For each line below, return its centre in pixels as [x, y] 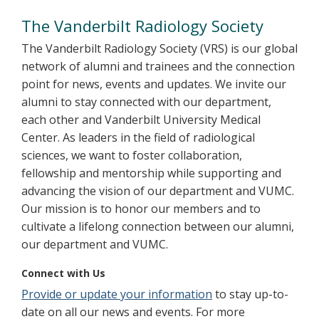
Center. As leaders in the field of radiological [138, 137]
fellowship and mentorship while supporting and [151, 173]
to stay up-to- [250, 294]
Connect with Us [63, 273]
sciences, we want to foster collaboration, [132, 155]
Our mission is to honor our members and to [141, 208]
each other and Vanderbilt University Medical [141, 119]
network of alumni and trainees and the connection [158, 66]
